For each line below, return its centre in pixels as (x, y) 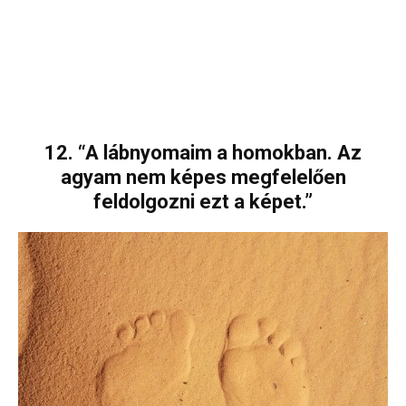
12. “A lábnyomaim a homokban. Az (203, 152)
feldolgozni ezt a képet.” (203, 201)
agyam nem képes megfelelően (203, 177)
